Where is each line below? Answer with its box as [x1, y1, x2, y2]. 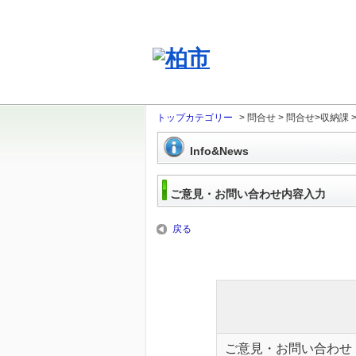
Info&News [190, 145, 249, 157]
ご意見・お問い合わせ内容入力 [170, 188, 326, 200]
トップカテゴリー [157, 112, 233, 123]
